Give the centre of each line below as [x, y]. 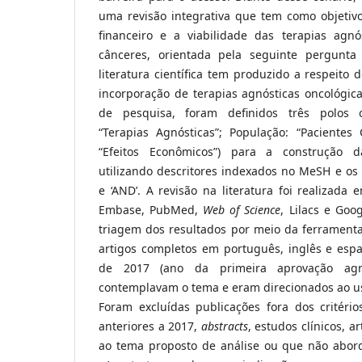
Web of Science [242, 210]
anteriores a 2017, [150, 326]
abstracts [224, 326]
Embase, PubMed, [151, 210]
